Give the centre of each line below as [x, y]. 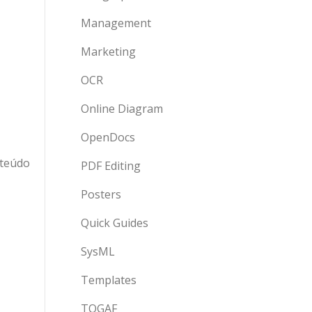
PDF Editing [111, 166]
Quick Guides [115, 223]
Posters [101, 194]
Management [116, 23]
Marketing [108, 52]
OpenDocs [108, 137]
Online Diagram [122, 109]
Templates [109, 280]
